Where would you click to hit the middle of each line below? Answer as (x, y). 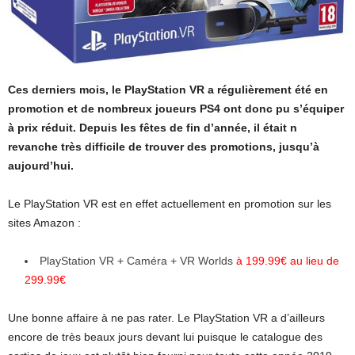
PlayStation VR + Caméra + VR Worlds (138, 261)
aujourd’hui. (41, 166)
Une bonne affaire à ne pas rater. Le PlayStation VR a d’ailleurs (166, 318)
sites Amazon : (44, 223)
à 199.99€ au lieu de (288, 261)
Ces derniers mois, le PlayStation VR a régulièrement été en (168, 90)
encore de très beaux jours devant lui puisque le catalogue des (165, 337)
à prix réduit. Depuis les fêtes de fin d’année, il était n (153, 128)
